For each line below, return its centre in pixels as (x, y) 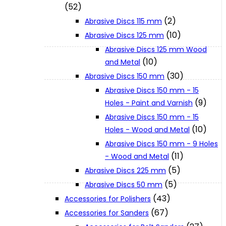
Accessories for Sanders (107, 213)
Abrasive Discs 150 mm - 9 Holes (161, 144)
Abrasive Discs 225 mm (125, 171)
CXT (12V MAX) (75, 96)
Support (41, 131)
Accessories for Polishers (108, 199)
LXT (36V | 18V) (74, 63)
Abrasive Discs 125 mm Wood (156, 50)
